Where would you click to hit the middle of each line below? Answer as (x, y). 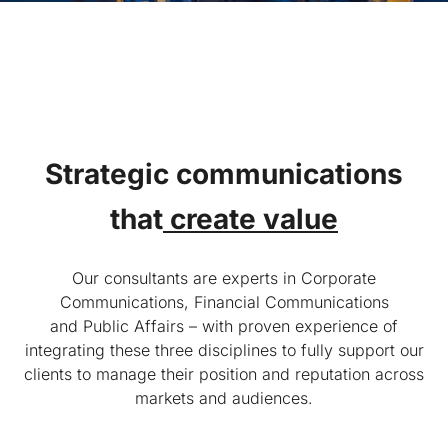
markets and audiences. (224, 398)
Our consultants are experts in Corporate (224, 278)
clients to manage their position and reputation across (224, 374)
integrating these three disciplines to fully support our (224, 350)
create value (250, 219)
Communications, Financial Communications (224, 302)
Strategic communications (224, 174)
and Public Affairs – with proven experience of (224, 326)
